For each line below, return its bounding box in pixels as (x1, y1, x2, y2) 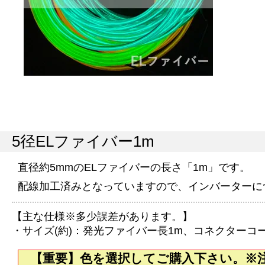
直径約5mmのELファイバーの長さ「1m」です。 (18, 161, 250, 173)
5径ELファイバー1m (12, 132, 154, 150)
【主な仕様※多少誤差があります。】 (12, 210, 193, 222)
